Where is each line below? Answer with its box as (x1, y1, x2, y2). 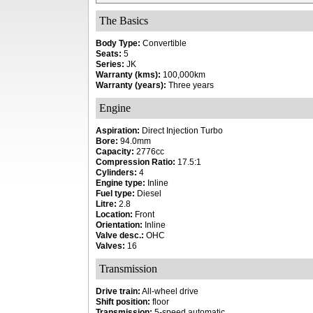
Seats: (96, 49, 122, 59)
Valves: (96, 241, 125, 251)
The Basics (99, 15, 148, 27)
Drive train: (96, 286, 140, 296)
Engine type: (96, 178, 145, 188)
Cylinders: (96, 168, 137, 177)
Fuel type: (96, 189, 135, 198)
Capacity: (96, 147, 134, 156)
